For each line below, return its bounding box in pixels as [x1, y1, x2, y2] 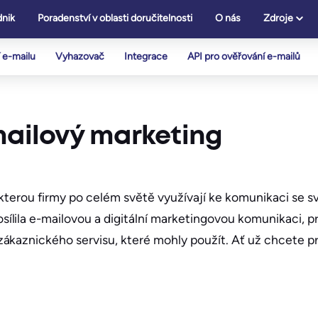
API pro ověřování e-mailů [187, 50, 300, 62]
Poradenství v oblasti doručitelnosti [38, 12, 192, 24]
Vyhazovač [55, 50, 104, 62]
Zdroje [263, 12, 293, 24]
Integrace [124, 50, 168, 62]
